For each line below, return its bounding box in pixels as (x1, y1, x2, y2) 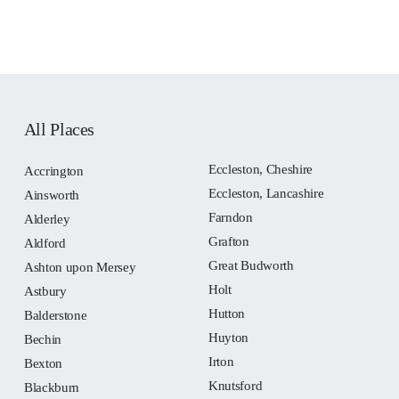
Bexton (23, 355, 63, 371)
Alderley (23, 211, 70, 227)
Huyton (208, 330, 249, 346)
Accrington (23, 163, 84, 179)
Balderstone (23, 307, 87, 323)
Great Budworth (208, 257, 294, 273)
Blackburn (23, 379, 80, 395)
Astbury (23, 283, 67, 299)
